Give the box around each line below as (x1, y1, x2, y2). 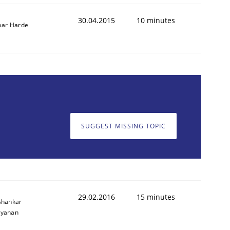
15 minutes (137, 191, 175, 202)
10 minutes (137, 15, 175, 25)
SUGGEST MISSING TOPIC (81, 122, 166, 131)
